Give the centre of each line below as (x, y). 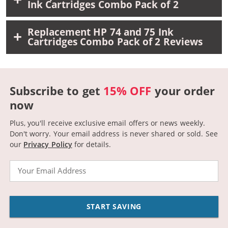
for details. (92, 144)
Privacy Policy (48, 144)
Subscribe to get (57, 90)
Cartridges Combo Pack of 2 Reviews (115, 41)
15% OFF (127, 90)
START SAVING (114, 206)
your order (183, 90)
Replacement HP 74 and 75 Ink (101, 32)
